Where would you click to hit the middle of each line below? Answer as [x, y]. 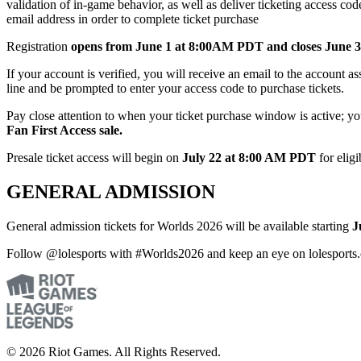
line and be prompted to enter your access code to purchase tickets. [177, 89]
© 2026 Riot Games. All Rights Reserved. [114, 351]
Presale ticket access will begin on [94, 158]
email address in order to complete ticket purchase [133, 19]
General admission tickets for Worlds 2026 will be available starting [179, 226]
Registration [39, 47]
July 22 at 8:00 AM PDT [249, 158]
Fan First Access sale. [64, 131]
